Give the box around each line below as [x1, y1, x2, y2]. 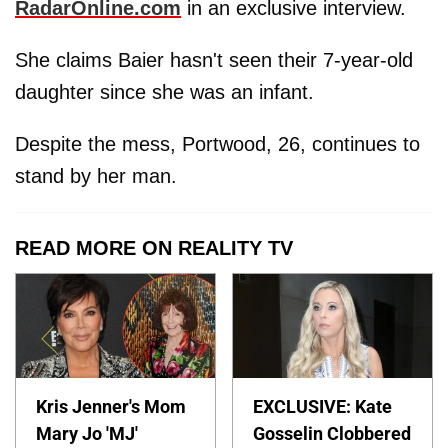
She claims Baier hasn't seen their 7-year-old [15, 49, 413, 72]
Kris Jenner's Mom [36, 396, 186, 417]
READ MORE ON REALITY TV [15, 237, 293, 260]
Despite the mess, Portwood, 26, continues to [15, 133, 420, 156]
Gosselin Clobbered [253, 423, 412, 444]
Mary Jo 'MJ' [36, 423, 138, 444]
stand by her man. [15, 165, 177, 188]
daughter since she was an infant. [15, 81, 314, 104]
